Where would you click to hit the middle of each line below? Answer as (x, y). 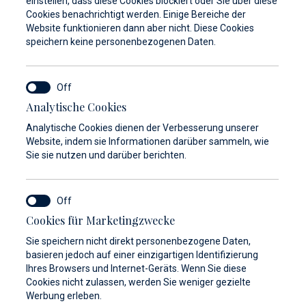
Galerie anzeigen (201, 262)
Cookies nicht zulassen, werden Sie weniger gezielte (138, 282)
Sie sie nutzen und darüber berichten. (106, 155)
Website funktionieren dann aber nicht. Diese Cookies (140, 28)
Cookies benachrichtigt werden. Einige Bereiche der (136, 14)
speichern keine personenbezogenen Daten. (121, 42)
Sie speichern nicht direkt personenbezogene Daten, (138, 241)
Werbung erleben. (64, 296)
